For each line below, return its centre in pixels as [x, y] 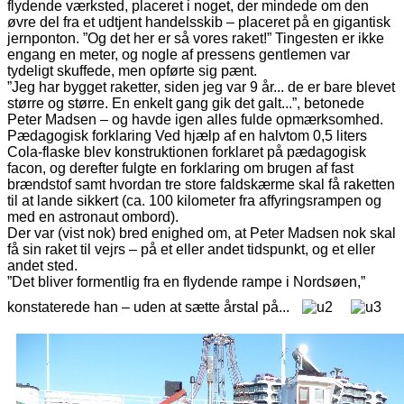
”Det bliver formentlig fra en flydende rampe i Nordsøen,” [186, 281]
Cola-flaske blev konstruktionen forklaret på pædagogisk [187, 151]
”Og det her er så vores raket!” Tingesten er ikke [234, 38]
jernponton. [45, 38]
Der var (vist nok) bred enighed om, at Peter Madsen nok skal [202, 233]
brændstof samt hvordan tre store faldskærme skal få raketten [201, 184]
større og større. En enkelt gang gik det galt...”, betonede [186, 103]
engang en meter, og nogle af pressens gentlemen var [179, 54]
